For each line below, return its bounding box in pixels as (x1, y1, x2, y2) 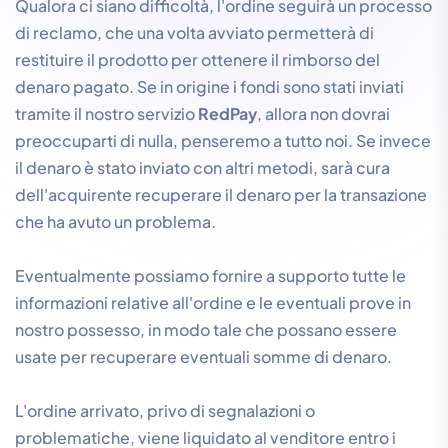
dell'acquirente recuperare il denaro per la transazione (15, 184, 427, 206)
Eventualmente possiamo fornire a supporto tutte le (15, 265, 406, 287)
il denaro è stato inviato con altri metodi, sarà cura (15, 157, 390, 179)
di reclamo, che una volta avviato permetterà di (15, 22, 374, 44)
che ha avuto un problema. (15, 211, 216, 233)
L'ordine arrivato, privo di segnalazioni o (15, 400, 315, 422)
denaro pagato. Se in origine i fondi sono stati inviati (15, 76, 404, 98)
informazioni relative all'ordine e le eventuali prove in (15, 292, 411, 314)
